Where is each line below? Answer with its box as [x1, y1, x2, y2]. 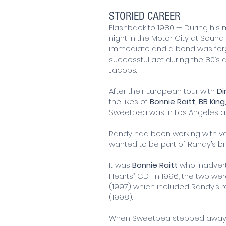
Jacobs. [109, 64, 137, 75]
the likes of [109, 96, 150, 107]
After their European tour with [109, 85, 217, 96]
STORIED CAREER [109, 9, 183, 23]
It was [109, 159, 132, 171]
